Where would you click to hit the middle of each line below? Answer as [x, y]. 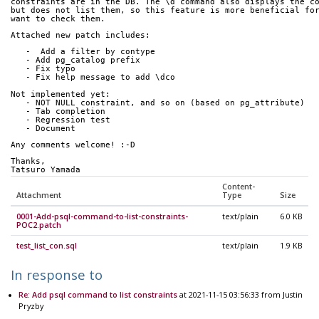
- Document [51, 128]
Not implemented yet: [61, 94]
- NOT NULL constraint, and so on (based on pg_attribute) [165, 103]
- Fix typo [51, 69]
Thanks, [28, 161]
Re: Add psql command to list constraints [98, 294]
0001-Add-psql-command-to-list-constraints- [102, 216]
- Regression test [68, 120]
